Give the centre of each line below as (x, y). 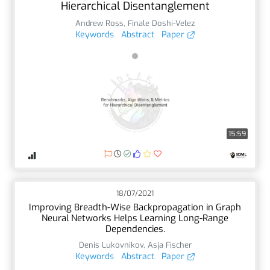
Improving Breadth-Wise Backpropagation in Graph (135, 207)
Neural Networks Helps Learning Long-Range (135, 218)
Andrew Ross (99, 23)
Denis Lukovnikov (111, 245)
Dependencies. (135, 229)
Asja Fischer (169, 245)
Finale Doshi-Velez (161, 23)
